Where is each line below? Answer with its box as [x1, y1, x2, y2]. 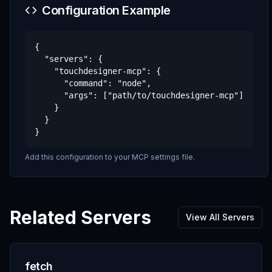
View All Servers [186, 212, 254, 222]
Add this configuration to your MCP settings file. [25, 152, 195, 161]
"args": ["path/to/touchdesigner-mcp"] [35, 90, 243, 100]
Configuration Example [42, 3, 171, 18]
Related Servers [10, 206, 151, 228]
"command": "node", [35, 78, 151, 88]
